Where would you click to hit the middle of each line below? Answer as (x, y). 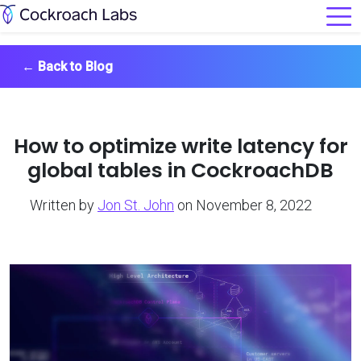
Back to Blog (75, 66)
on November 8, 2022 (245, 205)
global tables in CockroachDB (180, 170)
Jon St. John (136, 205)
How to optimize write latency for (180, 146)
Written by (62, 205)
